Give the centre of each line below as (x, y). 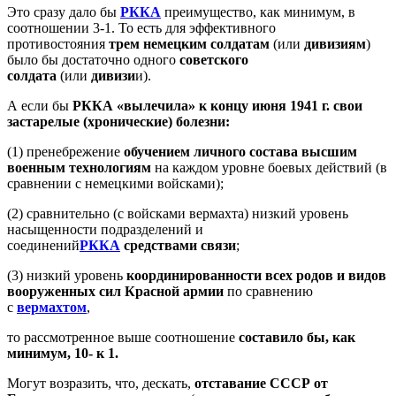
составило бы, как (295, 337)
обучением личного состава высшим (239, 151)
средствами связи (180, 245)
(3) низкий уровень (67, 275)
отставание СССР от (261, 383)
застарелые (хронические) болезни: (118, 121)
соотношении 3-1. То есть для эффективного (141, 27)
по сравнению (268, 291)
